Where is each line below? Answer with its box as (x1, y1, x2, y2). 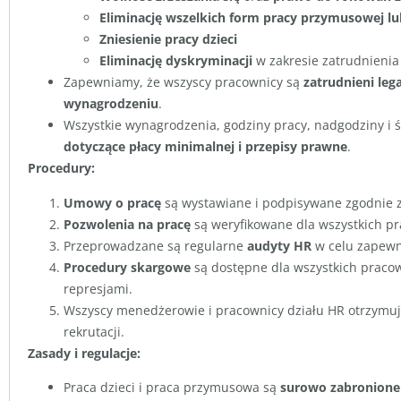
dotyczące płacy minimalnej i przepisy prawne (64, 138, 347, 156)
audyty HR (247, 236, 311, 254)
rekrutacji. (64, 322, 124, 340)
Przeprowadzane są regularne (64, 236, 247, 254)
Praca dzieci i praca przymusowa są (64, 378, 280, 396)
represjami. (64, 279, 132, 297)
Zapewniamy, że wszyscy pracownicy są (64, 73, 303, 91)
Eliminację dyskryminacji (99, 52, 252, 70)
